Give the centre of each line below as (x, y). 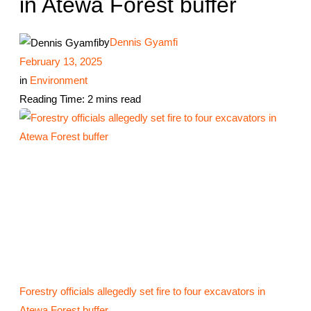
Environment (59, 81)
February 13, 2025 (61, 62)
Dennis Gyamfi (144, 42)
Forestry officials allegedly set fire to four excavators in (143, 291)
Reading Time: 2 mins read (81, 99)
